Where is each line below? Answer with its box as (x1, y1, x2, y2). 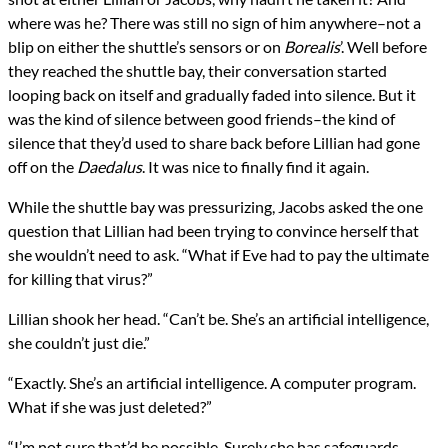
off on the (8, 157, 77, 177)
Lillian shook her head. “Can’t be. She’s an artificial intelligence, (8, 309, 429, 329)
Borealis (284, 37, 340, 57)
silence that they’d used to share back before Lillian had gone (8, 133, 420, 153)
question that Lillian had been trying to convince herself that (8, 221, 419, 241)
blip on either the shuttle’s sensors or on (8, 37, 284, 57)
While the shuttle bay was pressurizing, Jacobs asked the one (8, 197, 423, 217)
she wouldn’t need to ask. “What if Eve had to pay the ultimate (8, 245, 429, 265)
